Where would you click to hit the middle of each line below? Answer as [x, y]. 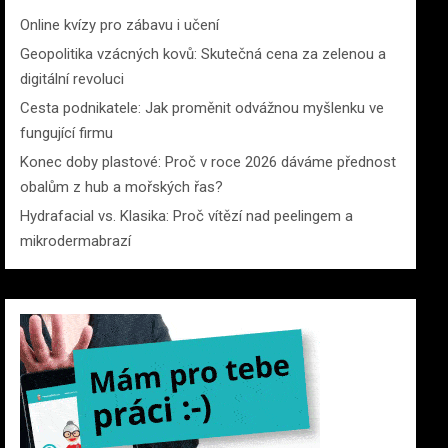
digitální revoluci [72, 79]
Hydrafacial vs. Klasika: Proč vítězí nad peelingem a [187, 216]
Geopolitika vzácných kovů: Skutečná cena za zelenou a [203, 54]
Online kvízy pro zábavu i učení [120, 25]
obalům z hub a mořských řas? [122, 187]
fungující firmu [67, 133]
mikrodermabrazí [76, 241]
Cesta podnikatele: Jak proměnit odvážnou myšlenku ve [202, 108]
